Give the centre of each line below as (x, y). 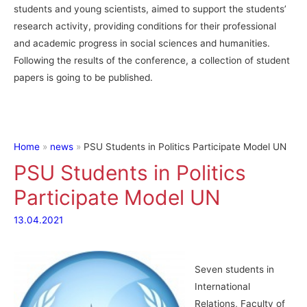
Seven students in (234, 269)
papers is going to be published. (83, 78)
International (222, 286)
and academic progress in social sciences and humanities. (142, 44)
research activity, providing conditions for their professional (145, 26)
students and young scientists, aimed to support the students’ (150, 9)
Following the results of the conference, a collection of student (152, 61)
